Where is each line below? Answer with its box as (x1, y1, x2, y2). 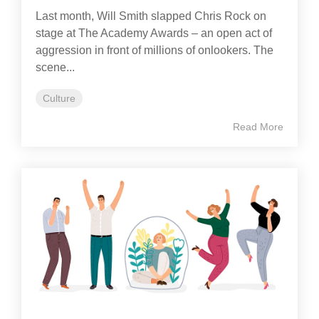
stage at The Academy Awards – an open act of (36, 27, 272, 40)
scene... (36, 61, 75, 74)
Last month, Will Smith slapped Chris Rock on (36, 10, 266, 23)
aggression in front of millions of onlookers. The (36, 44, 273, 57)
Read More (233, 121, 283, 133)
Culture (43, 93, 75, 105)
